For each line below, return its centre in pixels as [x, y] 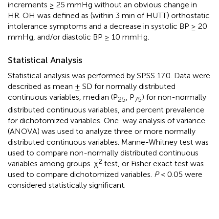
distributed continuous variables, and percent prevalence [106, 109]
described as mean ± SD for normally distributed [92, 86]
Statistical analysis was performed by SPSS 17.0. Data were [109, 75]
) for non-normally [174, 97]
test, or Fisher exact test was [153, 163]
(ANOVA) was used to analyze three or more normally [102, 131]
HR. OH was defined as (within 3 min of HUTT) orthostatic [109, 15]
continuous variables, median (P [63, 97]
